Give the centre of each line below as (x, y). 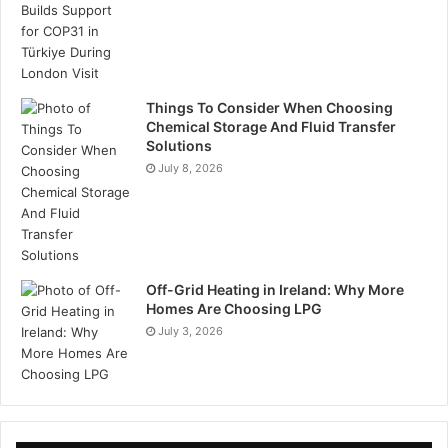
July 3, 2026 (190, 330)
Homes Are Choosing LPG (234, 308)
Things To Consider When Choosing (269, 107)
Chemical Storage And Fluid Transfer (271, 126)
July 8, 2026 (190, 167)
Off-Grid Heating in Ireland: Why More (275, 289)
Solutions (179, 145)
